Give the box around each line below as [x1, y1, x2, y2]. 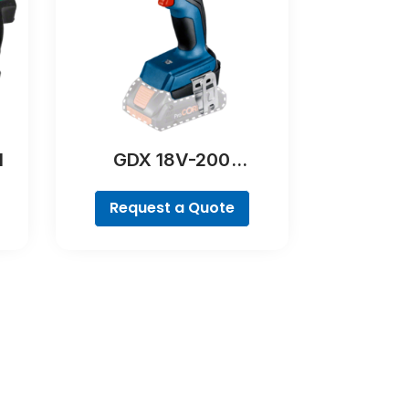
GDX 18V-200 [113, 148, 231, 171]
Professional [117, 172, 227, 194]
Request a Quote [110, 197, 235, 219]
